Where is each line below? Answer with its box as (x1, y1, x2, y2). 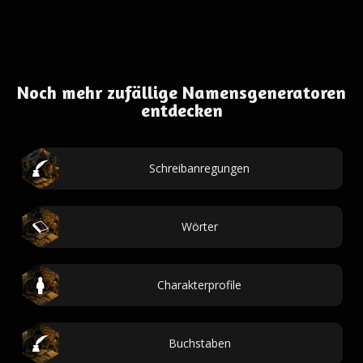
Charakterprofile (157, 277, 241, 293)
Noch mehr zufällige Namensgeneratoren (17, 82, 346, 103)
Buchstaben (168, 335, 231, 351)
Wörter (181, 219, 218, 234)
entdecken (140, 100, 223, 121)
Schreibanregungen (149, 160, 250, 176)
